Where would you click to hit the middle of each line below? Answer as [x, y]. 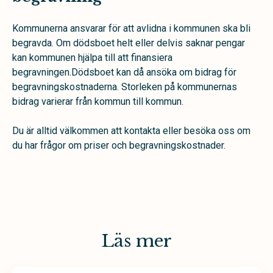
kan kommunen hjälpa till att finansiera [92, 58]
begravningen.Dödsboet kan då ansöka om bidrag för [124, 73]
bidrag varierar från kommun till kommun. [98, 102]
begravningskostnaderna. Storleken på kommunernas [125, 87]
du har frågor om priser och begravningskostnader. [119, 146]
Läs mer [136, 241]
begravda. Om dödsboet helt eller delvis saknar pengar [129, 43]
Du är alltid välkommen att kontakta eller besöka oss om [131, 131]
